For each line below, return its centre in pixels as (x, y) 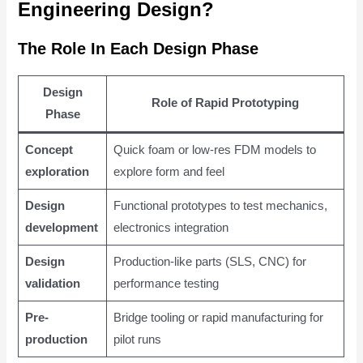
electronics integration (171, 227)
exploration (57, 171)
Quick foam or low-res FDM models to (214, 149)
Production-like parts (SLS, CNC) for (209, 261)
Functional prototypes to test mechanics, (220, 205)
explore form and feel (169, 171)
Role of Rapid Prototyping (226, 102)
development (61, 227)
